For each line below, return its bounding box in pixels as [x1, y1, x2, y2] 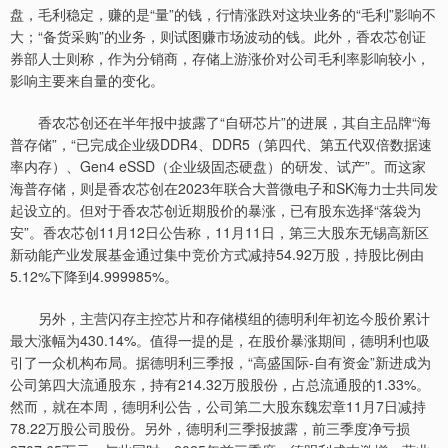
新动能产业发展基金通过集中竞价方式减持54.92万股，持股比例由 [10, 244, 424, 264]
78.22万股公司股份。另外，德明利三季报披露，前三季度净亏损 [10, 418, 410, 438]
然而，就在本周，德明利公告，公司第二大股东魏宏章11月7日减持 [10, 396, 426, 416]
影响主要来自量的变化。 [10, 70, 164, 90]
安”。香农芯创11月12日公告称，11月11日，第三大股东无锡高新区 [10, 222, 429, 242]
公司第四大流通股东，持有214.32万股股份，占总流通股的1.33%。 [10, 374, 430, 394]
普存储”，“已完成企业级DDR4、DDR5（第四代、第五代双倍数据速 [10, 134, 432, 154]
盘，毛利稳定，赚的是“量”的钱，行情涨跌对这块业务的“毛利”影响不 [10, 4, 436, 24]
